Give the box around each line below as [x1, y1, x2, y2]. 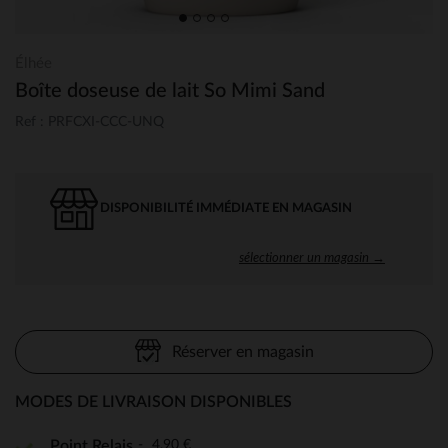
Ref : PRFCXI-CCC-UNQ [15, 114, 164, 129]
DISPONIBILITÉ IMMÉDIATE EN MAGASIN [100, 201, 352, 215]
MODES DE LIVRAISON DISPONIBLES [15, 393, 292, 410]
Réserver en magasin [171, 343, 314, 360]
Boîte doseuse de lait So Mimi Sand [15, 81, 325, 101]
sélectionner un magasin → [239, 248, 385, 265]
